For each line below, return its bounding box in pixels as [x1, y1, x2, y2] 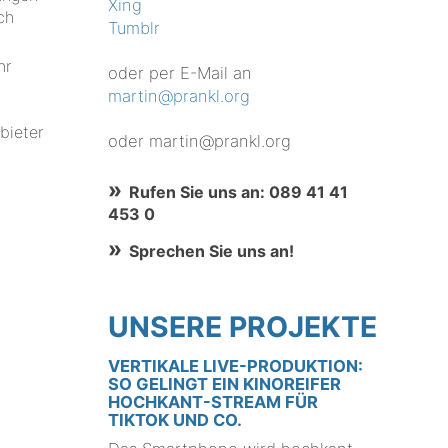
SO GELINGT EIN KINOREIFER [108, 374, 342, 395]
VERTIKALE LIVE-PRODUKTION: [108, 356, 364, 377]
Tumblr [108, 18, 161, 39]
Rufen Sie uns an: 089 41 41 [128, 181, 348, 202]
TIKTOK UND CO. [108, 410, 243, 431]
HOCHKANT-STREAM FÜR [108, 392, 319, 413]
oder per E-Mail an [108, 63, 253, 84]
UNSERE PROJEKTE [108, 310, 378, 345]
